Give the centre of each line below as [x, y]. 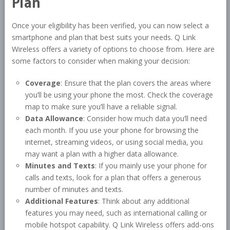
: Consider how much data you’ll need [145, 119]
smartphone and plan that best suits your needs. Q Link [103, 37]
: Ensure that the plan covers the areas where [136, 83]
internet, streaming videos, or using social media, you [114, 142]
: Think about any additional [144, 201]
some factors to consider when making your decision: [101, 61]
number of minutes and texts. [74, 189]
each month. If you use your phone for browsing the [112, 130]
